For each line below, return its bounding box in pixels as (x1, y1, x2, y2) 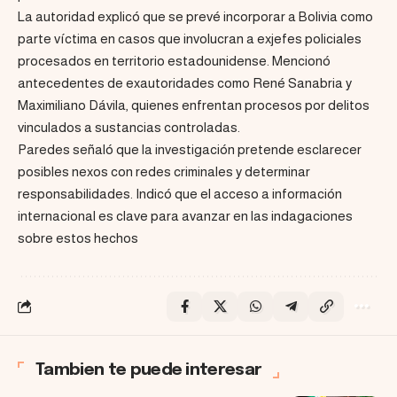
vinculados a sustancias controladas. (18, 119, 240, 135)
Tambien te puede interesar (35, 361, 262, 378)
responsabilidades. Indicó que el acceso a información (18, 185, 342, 201)
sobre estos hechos (18, 230, 138, 245)
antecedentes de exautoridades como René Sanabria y (18, 74, 352, 90)
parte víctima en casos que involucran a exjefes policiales (18, 30, 362, 46)
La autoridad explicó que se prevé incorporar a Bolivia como (18, 8, 373, 24)
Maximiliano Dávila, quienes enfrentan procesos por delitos (18, 97, 370, 113)
